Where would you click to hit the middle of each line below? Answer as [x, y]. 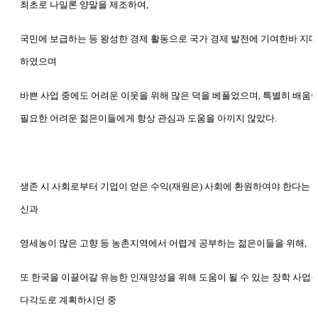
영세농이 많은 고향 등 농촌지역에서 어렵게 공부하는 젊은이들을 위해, [163, 243]
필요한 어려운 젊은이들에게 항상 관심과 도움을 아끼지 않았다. [148, 118]
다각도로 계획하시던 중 [68, 300]
